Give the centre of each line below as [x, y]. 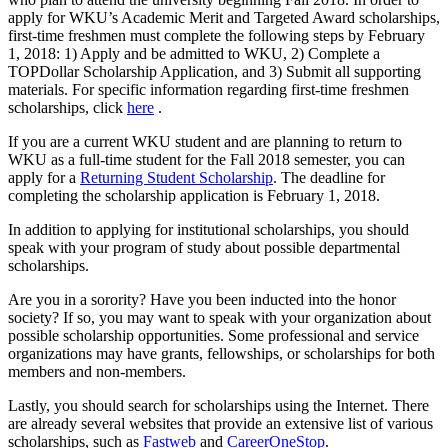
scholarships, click [67, 107]
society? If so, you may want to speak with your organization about [219, 317]
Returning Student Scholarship [176, 177]
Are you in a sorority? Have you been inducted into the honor [202, 299]
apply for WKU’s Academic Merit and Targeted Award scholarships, [224, 17]
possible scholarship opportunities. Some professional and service [213, 335]
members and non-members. [99, 371]
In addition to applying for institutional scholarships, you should [208, 229]
